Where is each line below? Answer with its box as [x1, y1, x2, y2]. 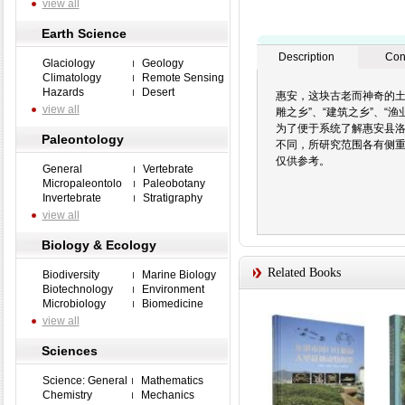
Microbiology [42, 297, 106, 310]
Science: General [42, 374, 127, 387]
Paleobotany [142, 177, 205, 190]
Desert [141, 86, 174, 99]
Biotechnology [42, 283, 113, 296]
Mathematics [140, 374, 203, 387]
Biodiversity [42, 268, 99, 281]
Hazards [42, 86, 84, 99]
